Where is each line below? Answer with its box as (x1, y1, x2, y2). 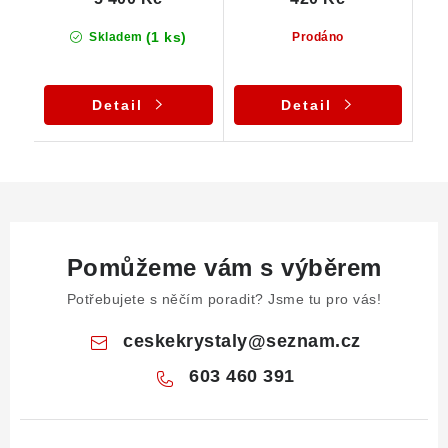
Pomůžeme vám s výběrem (66, 254, 382, 282)
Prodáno (292, 30, 344, 45)
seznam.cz (266, 331, 361, 352)
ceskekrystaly (123, 331, 248, 352)
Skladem (85, 30, 143, 45)
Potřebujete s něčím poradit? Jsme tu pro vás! (66, 291, 382, 308)
